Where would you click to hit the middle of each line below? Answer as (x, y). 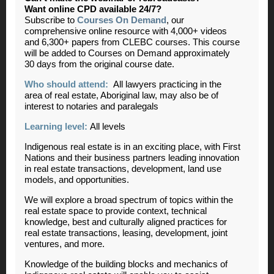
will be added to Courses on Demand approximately (127, 53)
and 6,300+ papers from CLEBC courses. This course (132, 42)
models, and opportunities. (77, 180)
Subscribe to (51, 20)
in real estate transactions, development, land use (123, 169)
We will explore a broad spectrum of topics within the (129, 200)
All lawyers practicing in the (165, 84)
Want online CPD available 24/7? (93, 9)
